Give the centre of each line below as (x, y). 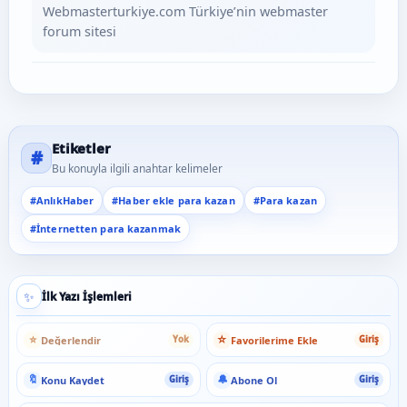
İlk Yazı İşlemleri (87, 296)
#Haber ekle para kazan (174, 200)
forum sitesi (79, 31)
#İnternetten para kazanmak (105, 228)
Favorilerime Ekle (274, 340)
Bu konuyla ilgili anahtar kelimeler (137, 169)
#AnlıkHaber (62, 200)
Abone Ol (254, 380)
